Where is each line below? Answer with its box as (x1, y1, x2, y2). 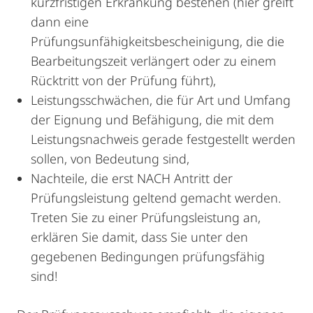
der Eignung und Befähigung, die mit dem (31, 111, 274, 128)
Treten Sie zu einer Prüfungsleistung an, (31, 209, 261, 226)
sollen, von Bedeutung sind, (31, 150, 189, 167)
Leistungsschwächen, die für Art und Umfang (31, 92, 291, 108)
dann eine (31, 13, 89, 30)
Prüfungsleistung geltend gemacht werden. (31, 189, 281, 206)
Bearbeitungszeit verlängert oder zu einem (31, 52, 276, 69)
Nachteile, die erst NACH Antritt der (31, 170, 233, 187)
